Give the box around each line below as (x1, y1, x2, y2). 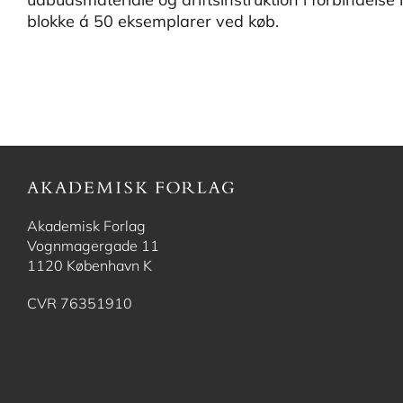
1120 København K (27, 256, 152, 274)
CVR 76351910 (27, 294, 132, 312)
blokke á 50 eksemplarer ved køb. (27, 11, 279, 31)
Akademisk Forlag (27, 217, 146, 235)
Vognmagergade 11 (27, 237, 159, 255)
